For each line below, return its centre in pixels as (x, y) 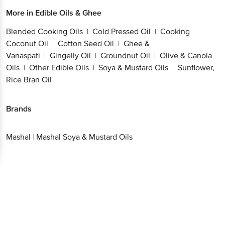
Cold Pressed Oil (122, 31)
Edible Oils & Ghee (68, 13)
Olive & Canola (186, 55)
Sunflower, (196, 68)
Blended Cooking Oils (44, 31)
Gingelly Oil (70, 55)
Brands (19, 109)
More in (21, 13)
